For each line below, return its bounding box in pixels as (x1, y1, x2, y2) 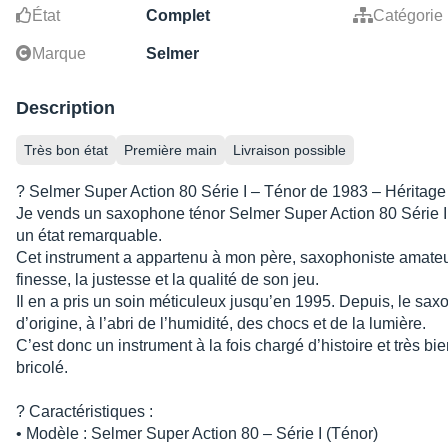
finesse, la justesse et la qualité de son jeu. (16, 271, 319, 289)
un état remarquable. (16, 227, 162, 245)
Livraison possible (233, 142, 346, 159)
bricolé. (16, 359, 68, 377)
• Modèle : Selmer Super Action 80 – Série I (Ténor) (16, 425, 378, 443)
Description (16, 98, 115, 119)
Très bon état (24, 142, 108, 159)
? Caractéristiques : (16, 403, 153, 421)
